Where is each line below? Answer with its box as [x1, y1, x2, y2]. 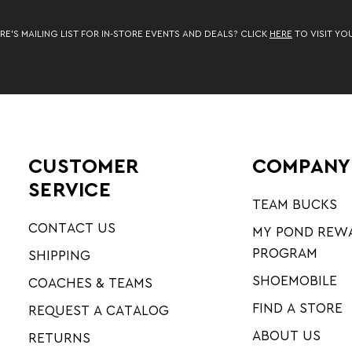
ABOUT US [251, 329, 321, 343]
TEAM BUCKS [251, 198, 337, 212]
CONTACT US [28, 222, 116, 236]
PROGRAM [251, 247, 317, 261]
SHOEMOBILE [251, 274, 337, 288]
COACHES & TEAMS [28, 277, 153, 291]
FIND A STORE [251, 302, 343, 316]
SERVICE [28, 179, 111, 200]
